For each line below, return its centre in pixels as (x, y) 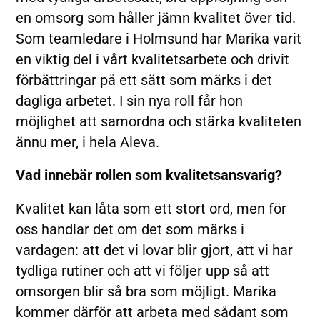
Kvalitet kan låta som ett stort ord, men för (151, 209)
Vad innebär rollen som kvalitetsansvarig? (149, 176)
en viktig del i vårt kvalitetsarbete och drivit (153, 59)
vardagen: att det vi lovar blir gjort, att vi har (155, 251)
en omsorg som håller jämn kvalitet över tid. (156, 18)
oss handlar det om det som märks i (130, 230)
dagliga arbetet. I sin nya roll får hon (130, 101)
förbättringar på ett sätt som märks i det (144, 80)
